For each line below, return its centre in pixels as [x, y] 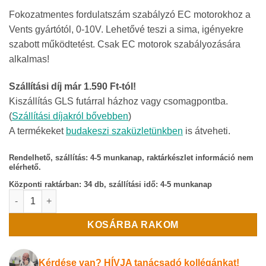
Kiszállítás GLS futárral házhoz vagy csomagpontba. [118, 101]
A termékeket [37, 131]
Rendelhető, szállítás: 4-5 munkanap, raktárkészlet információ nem [131, 157]
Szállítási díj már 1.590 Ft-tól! [72, 86]
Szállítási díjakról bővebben [70, 116]
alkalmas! [29, 59]
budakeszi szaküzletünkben [124, 131]
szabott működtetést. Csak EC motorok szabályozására [125, 44]
